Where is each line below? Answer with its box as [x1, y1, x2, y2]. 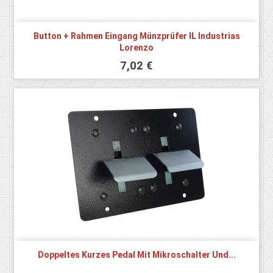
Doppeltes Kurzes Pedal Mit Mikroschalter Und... [37, 250, 236, 260]
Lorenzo [119, 43, 154, 53]
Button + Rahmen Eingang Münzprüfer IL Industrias [33, 31, 240, 41]
